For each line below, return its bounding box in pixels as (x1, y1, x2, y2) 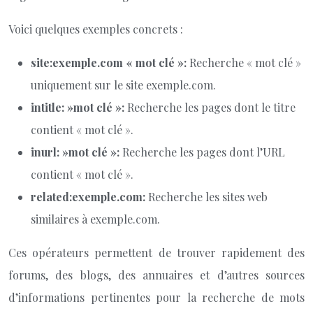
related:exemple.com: (31, 189, 148, 204)
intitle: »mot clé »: (31, 100, 127, 115)
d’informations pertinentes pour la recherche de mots (8, 290, 305, 305)
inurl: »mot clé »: (31, 145, 122, 159)
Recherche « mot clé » (189, 55, 301, 70)
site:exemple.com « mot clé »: (31, 55, 189, 70)
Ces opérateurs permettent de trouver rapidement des (8, 245, 305, 260)
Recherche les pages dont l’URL (122, 145, 285, 159)
